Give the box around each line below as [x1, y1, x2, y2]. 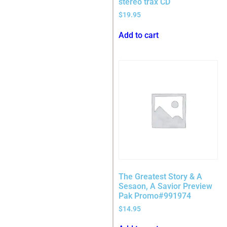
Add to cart [119, 30, 159, 40]
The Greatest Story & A [119, 171, 202, 181]
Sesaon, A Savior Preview [119, 181, 212, 191]
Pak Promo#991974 [119, 191, 191, 201]
